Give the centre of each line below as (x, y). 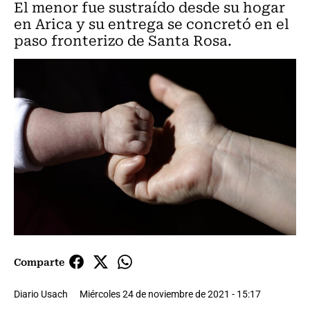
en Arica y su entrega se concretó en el (152, 23)
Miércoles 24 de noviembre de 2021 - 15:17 (170, 294)
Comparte (39, 262)
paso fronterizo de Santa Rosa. (123, 40)
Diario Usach (41, 294)
